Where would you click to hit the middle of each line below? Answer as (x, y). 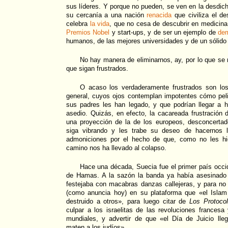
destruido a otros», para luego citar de (128, 202)
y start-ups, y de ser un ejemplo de (164, 33)
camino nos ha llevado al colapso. (116, 148)
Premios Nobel (88, 33)
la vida (100, 24)
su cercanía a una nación (107, 15)
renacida (159, 15)
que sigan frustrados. (97, 69)
